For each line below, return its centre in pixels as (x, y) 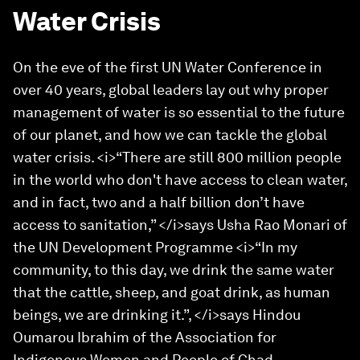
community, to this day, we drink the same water (174, 270)
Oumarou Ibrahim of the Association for (145, 337)
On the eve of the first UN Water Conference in (168, 67)
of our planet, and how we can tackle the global (170, 135)
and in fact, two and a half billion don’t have (159, 202)
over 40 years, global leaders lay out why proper (171, 90)
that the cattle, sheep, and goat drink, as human (172, 292)
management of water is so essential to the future (179, 112)
